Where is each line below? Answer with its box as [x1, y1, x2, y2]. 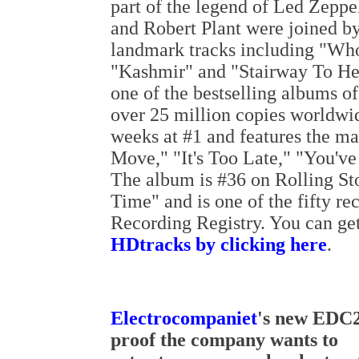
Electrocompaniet [111, 308, 257, 329]
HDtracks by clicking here [111, 234, 327, 255]
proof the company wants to [111, 329, 338, 350]
